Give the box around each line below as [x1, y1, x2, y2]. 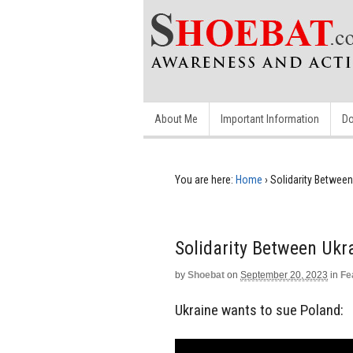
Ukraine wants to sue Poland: [175, 300, 344, 319]
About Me [154, 113, 198, 125]
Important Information [221, 113, 319, 125]
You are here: [175, 173, 233, 186]
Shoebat [188, 269, 225, 281]
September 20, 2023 [240, 269, 328, 281]
